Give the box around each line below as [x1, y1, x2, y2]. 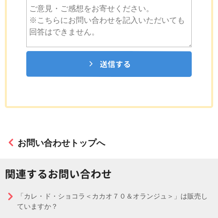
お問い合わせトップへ [18, 138, 105, 148]
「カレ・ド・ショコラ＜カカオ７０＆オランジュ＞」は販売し [17, 192, 208, 200]
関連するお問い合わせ [4, 166, 112, 182]
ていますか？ [17, 202, 58, 210]
